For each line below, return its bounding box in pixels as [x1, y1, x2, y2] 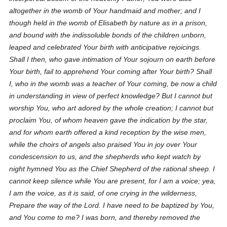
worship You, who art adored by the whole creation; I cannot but [9, 104, 214, 112]
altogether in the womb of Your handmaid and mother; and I [9, 7, 201, 15]
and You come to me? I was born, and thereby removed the [9, 213, 201, 221]
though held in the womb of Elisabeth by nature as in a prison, [9, 19, 208, 27]
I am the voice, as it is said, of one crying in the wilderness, [9, 189, 198, 197]
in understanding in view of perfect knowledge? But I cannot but [9, 92, 213, 100]
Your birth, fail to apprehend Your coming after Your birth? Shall [9, 67, 212, 75]
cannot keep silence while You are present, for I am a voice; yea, [9, 177, 216, 185]
